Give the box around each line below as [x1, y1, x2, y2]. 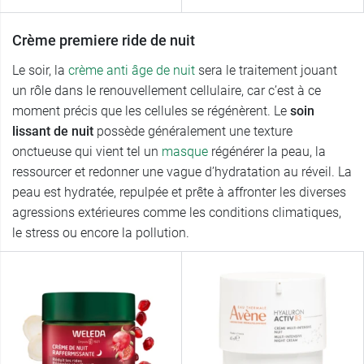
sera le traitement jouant [195, 63, 337, 79]
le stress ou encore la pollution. [12, 225, 189, 241]
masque [162, 144, 208, 160]
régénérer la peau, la [208, 144, 326, 160]
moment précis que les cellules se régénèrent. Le [12, 103, 287, 119]
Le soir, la [12, 63, 68, 79]
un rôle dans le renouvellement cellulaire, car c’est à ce [12, 83, 321, 99]
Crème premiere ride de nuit [12, 32, 195, 50]
